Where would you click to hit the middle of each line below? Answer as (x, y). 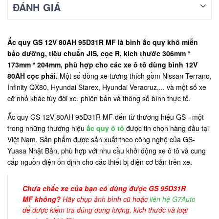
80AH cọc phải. (33, 76)
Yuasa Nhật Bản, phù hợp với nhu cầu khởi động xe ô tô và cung (107, 151)
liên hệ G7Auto (173, 199)
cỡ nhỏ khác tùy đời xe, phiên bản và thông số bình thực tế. (99, 98)
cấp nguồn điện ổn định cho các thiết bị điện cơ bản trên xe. (100, 162)
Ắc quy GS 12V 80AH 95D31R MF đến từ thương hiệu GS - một (106, 117)
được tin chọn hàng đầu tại (166, 128)
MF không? (42, 199)
